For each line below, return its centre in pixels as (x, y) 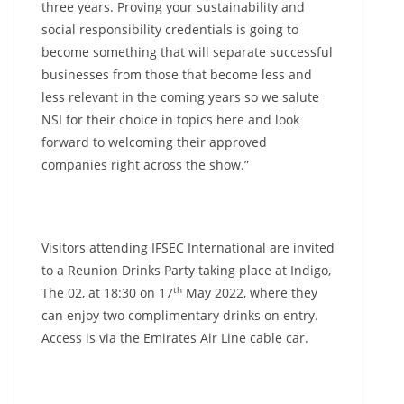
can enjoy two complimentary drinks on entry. (180, 315)
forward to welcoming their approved (154, 142)
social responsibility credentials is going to (170, 29)
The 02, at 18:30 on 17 (107, 293)
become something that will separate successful (187, 52)
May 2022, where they (250, 293)
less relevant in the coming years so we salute (180, 97)
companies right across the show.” (145, 165)
